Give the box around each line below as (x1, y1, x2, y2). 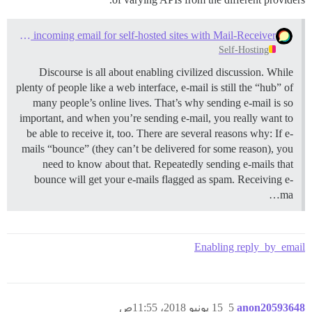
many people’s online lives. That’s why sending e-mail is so (33, 96, 293, 109)
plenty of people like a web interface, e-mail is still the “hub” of (16, 81, 293, 93)
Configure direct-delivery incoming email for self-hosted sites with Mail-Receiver (19, 29, 31, 41)
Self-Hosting (218, 44, 269, 55)
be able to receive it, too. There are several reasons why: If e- (26, 127, 293, 139)
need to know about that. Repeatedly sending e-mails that (42, 157, 293, 170)
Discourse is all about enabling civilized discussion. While (39, 65, 293, 78)
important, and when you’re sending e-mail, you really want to (19, 111, 293, 124)
